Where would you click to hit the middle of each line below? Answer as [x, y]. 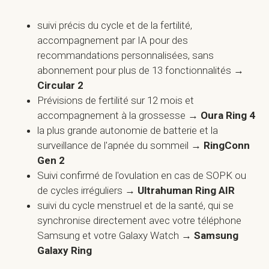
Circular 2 [61, 85]
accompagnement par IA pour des [113, 40]
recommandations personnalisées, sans [126, 55]
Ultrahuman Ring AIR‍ [186, 190]
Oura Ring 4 [228, 115]
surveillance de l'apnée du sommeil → [121, 145]
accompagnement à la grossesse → [119, 115]
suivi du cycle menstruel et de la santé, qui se [136, 205]
